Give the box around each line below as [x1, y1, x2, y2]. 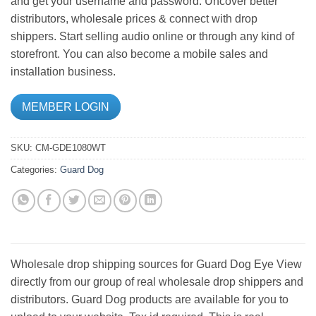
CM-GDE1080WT [35, 142, 106, 153]
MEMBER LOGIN [22, 100, 109, 113]
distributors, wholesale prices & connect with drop [11, 12, 257, 25]
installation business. [11, 65, 116, 78]
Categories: [11, 164, 60, 175]
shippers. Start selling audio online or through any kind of [11, 30, 294, 42]
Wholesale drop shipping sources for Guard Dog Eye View [11, 257, 302, 270]
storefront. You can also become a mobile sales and [11, 47, 268, 60]
